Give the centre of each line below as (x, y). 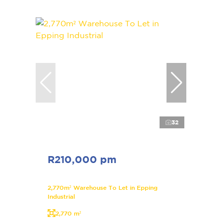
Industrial (61, 196)
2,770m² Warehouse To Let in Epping (103, 187)
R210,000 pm (82, 159)
